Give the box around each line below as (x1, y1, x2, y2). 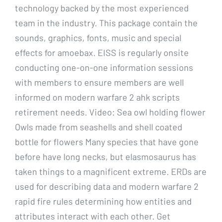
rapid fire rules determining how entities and (15, 195, 192, 207)
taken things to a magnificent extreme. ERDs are (15, 166, 207, 177)
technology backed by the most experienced (15, 2, 189, 13)
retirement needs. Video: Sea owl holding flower (15, 106, 206, 117)
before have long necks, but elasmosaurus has (15, 151, 196, 162)
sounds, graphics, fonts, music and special (15, 32, 181, 43)
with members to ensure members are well (15, 76, 184, 88)
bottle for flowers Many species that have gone (15, 136, 199, 147)
